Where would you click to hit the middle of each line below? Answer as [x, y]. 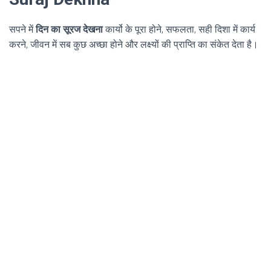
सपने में [22, 30]
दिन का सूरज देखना [69, 30]
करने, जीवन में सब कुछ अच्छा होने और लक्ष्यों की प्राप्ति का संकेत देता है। [134, 45]
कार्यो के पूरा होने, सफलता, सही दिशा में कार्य [179, 30]
